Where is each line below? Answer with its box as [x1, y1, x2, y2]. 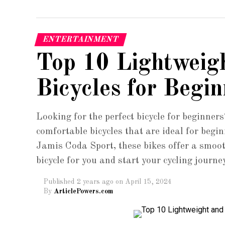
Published [44, 178, 75, 185]
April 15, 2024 [125, 178, 172, 185]
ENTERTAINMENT [41, 36, 120, 44]
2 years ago [77, 178, 114, 185]
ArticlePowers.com [54, 188, 113, 195]
